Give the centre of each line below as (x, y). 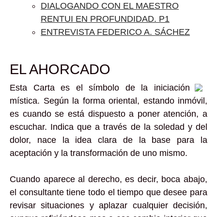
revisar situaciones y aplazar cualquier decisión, (108, 205)
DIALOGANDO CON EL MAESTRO (110, 6)
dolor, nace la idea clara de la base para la (108, 140)
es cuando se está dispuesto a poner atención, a (108, 114)
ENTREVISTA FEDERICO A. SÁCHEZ (115, 32)
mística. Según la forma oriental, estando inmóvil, (108, 101)
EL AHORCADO (60, 69)
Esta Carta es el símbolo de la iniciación (100, 88)
